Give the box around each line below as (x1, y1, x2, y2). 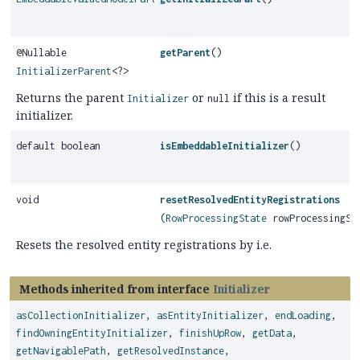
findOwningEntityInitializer (16, 327, 168, 339)
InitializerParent (16, 65, 112, 77)
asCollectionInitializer (16, 309, 145, 321)
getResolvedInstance (117, 345, 224, 357)
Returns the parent (16, 90, 127, 105)
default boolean (16, 140, 100, 152)
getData (252, 327, 292, 339)
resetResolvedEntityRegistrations (160, 194, 341, 206)
